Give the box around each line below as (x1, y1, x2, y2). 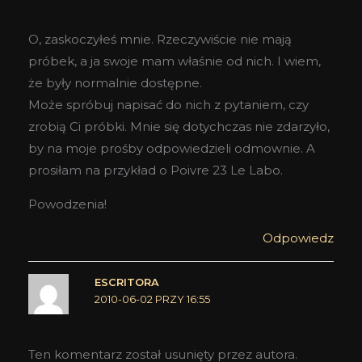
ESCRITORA (94, 276, 159, 289)
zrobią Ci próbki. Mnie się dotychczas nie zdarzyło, (28, 119, 330, 135)
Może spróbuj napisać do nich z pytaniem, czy (28, 97, 309, 113)
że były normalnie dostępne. (28, 75, 202, 91)
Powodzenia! (28, 196, 107, 213)
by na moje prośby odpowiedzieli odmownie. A (28, 141, 315, 157)
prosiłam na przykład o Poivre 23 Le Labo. (28, 162, 283, 179)
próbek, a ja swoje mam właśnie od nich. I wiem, (28, 53, 321, 69)
